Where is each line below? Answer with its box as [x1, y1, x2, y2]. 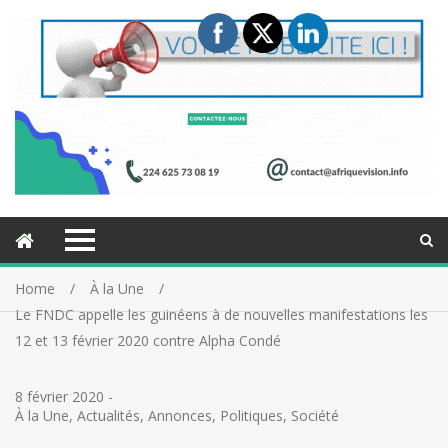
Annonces [148, 406, 212, 426]
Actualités [77, 406, 140, 426]
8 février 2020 [15, 387, 104, 407]
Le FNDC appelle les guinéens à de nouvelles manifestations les [15, 305, 428, 325]
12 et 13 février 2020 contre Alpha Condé [15, 331, 281, 351]
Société [291, 406, 339, 426]
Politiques [220, 406, 283, 426]
